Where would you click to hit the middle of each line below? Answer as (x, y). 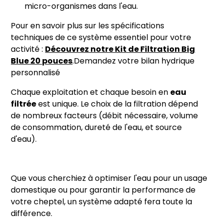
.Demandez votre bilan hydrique (134, 62)
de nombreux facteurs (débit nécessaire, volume (105, 116)
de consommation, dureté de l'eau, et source (97, 128)
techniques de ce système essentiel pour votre (101, 38)
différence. (32, 214)
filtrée (24, 105)
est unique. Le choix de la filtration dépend (117, 105)
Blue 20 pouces (42, 62)
